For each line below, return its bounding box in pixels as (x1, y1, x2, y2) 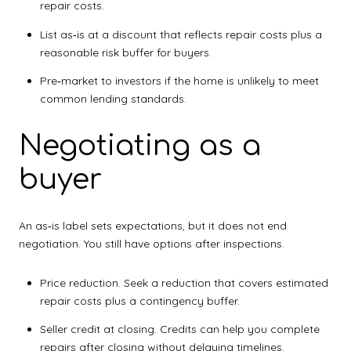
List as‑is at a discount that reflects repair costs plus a (39, 27, 322, 42)
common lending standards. (39, 92, 186, 107)
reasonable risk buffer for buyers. (39, 45, 212, 60)
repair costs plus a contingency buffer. (39, 294, 240, 309)
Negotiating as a (19, 129, 261, 161)
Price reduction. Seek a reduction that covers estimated (39, 276, 328, 291)
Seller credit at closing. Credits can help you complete (39, 322, 320, 337)
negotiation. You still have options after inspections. (19, 237, 284, 251)
